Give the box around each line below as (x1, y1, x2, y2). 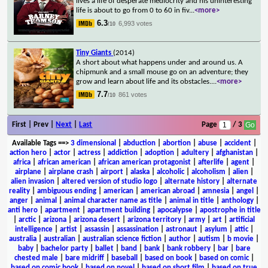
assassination (116, 225, 159, 233)
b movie (227, 234, 254, 243)
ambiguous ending (37, 187, 96, 195)
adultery (181, 148, 209, 157)
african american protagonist (98, 158, 191, 166)
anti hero (7, 206, 38, 214)
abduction (123, 139, 156, 147)
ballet (95, 244, 114, 252)
